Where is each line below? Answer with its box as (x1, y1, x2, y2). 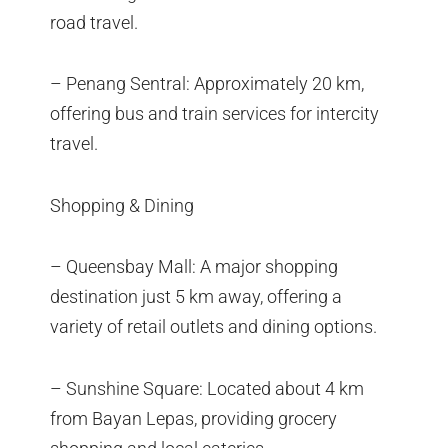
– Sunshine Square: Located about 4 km (50, 377, 364, 399)
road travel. (50, 11, 138, 33)
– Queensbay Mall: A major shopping (50, 256, 338, 278)
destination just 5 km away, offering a (50, 286, 342, 308)
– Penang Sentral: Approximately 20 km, (50, 73, 364, 95)
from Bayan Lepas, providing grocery (50, 407, 337, 429)
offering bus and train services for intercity (50, 103, 379, 125)
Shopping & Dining (50, 194, 194, 216)
